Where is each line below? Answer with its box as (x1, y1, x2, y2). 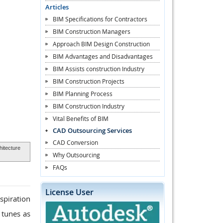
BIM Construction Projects (53, 77, 124, 85)
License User (45, 186, 94, 198)
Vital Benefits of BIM (53, 114, 109, 122)
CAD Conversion (53, 138, 98, 146)
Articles (45, 2, 69, 11)
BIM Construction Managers (53, 27, 130, 35)
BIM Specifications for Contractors (53, 14, 147, 23)
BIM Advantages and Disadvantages (53, 52, 153, 60)
